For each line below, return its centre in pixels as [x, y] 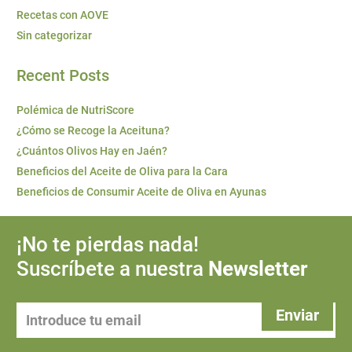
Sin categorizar [54, 36]
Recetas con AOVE [62, 15]
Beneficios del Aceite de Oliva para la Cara [122, 172]
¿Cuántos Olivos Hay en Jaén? [92, 151]
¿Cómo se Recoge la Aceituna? [93, 131]
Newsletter [258, 269]
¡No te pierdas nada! [108, 245]
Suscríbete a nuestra [112, 269]
